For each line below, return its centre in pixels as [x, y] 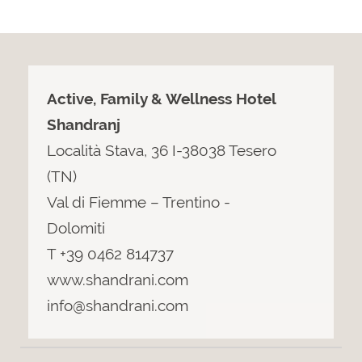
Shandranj [84, 124]
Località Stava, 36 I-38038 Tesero [162, 150]
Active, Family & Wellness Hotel [161, 99]
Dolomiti [76, 228]
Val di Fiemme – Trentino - [139, 202]
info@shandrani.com [118, 305]
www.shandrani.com [118, 280]
